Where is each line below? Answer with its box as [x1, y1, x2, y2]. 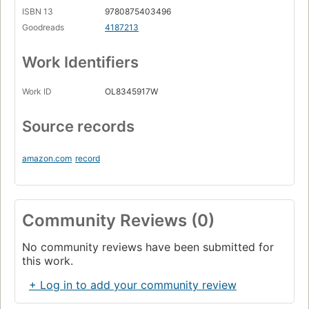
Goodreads [22, 22, 64, 33]
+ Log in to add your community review [29, 278, 237, 292]
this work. [22, 254, 73, 268]
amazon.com [22, 153, 72, 164]
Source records [22, 117, 134, 136]
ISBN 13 [22, 6, 53, 17]
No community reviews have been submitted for [22, 240, 274, 255]
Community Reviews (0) [22, 210, 215, 231]
